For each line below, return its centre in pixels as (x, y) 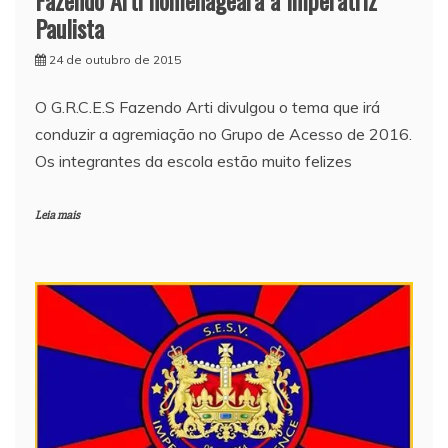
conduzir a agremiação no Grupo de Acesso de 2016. (223, 133)
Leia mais (57, 215)
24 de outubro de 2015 (115, 59)
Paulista (69, 27)
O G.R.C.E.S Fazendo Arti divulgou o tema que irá (207, 106)
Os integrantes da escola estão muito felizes (193, 160)
